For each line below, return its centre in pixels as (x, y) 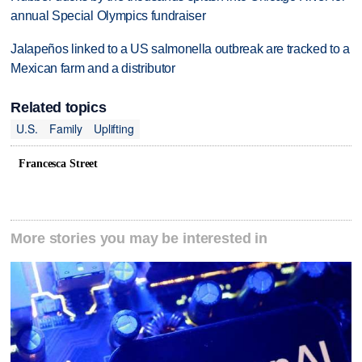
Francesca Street (59, 163)
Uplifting (114, 129)
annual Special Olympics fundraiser (108, 16)
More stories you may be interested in (139, 239)
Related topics (59, 107)
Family (65, 129)
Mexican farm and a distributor (93, 69)
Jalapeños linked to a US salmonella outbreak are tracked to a (180, 49)
